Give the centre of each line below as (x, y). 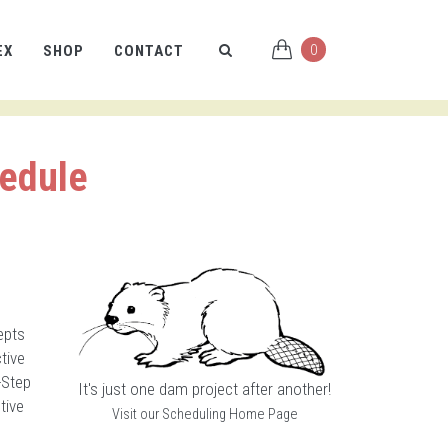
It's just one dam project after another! (204, 389)
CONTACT (149, 51)
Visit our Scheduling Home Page (204, 414)
